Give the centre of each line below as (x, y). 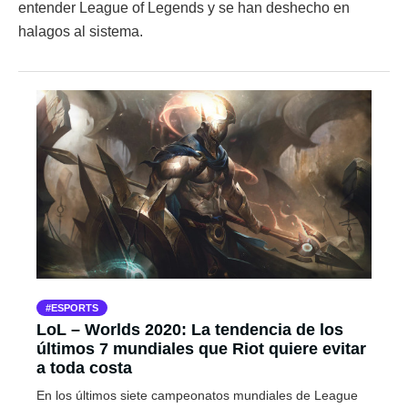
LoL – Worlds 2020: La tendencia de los (190, 329)
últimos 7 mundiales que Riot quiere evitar (201, 348)
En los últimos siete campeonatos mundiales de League (197, 395)
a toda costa (84, 367)
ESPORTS (75, 307)
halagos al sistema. (81, 31)
